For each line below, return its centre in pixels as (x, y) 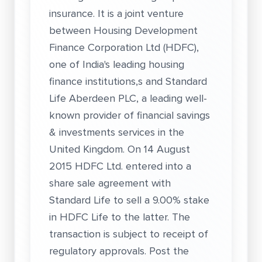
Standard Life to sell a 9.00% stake (129, 200)
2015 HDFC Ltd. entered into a (120, 166)
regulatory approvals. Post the (119, 251)
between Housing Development (123, 30)
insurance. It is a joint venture (116, 13)
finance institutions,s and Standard (128, 81)
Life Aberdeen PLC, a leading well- (128, 98)
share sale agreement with (110, 183)
